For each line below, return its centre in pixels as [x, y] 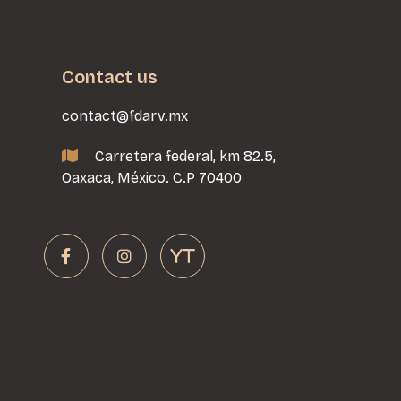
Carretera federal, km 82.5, [185, 156]
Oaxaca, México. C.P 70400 [151, 178]
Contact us [109, 77]
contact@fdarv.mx [124, 116]
